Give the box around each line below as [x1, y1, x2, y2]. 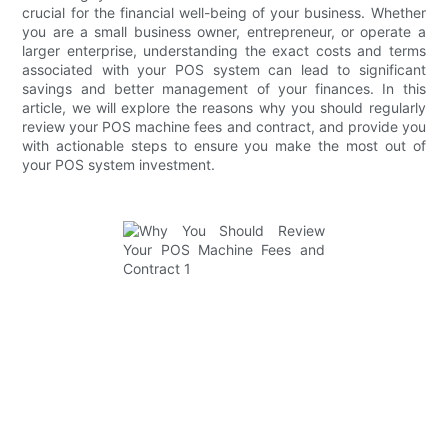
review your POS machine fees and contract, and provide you [22, 117, 426, 135]
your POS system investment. [22, 155, 216, 173]
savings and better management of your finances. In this [22, 79, 426, 97]
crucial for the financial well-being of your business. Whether [22, 3, 426, 21]
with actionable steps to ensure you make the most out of [22, 136, 426, 154]
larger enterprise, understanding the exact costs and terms [22, 41, 426, 59]
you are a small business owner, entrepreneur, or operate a [22, 22, 426, 40]
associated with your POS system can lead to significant [22, 60, 426, 78]
